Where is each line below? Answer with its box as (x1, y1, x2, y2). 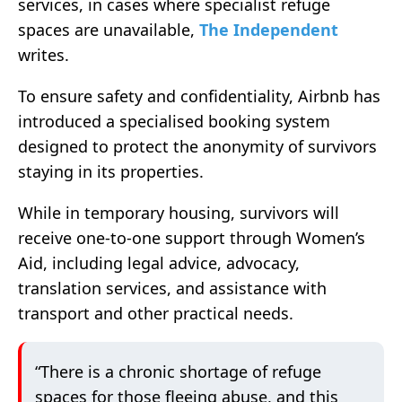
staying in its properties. (18, 161, 204, 183)
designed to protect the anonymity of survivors (18, 135, 377, 158)
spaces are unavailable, (18, 19, 199, 41)
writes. (18, 44, 74, 66)
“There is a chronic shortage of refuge (35, 361, 321, 383)
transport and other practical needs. (18, 302, 293, 325)
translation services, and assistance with (18, 277, 327, 300)
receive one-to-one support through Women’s (18, 227, 365, 249)
